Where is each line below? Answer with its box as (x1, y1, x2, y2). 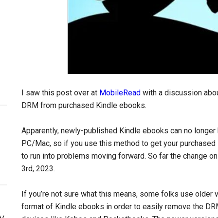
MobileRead (99, 88, 141, 97)
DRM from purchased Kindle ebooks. (21, 101, 146, 110)
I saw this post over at (21, 88, 99, 97)
